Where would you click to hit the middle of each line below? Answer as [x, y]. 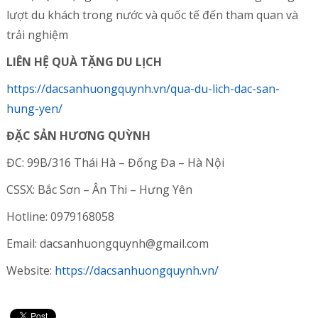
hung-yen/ [35, 109]
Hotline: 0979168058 [60, 216]
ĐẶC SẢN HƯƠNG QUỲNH [78, 136]
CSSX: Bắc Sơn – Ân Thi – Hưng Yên [99, 190]
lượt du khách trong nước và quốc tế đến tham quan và [152, 15]
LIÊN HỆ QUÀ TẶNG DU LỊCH [84, 62]
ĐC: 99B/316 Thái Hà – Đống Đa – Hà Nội [115, 163]
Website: [30, 270]
